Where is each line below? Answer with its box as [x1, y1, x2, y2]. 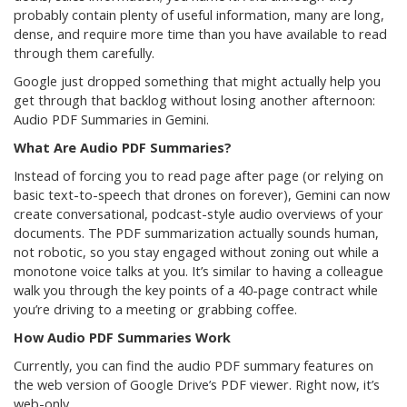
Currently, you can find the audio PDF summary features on [14, 357, 373, 375]
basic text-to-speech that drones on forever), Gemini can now [14, 186, 390, 204]
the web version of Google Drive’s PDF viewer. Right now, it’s [14, 376, 380, 394]
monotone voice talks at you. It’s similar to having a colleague [14, 263, 383, 281]
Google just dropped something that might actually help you [14, 73, 381, 91]
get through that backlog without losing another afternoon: [14, 92, 375, 110]
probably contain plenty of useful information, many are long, [14, 6, 384, 25]
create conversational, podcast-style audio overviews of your [14, 205, 383, 223]
